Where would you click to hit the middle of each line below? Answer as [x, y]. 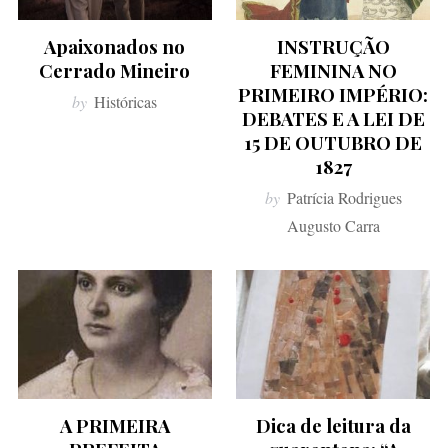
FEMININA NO [333, 70]
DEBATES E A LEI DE [333, 118]
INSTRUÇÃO [333, 46]
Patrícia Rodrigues [344, 197]
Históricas [126, 101]
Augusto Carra [333, 225]
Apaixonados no [115, 46]
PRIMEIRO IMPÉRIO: [333, 94]
